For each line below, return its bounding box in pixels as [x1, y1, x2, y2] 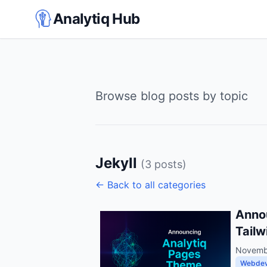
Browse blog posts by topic [95, 89, 248, 103]
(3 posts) [141, 158, 187, 170]
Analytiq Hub [52, 10, 140, 27]
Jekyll [95, 154, 141, 172]
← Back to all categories [95, 179, 206, 191]
